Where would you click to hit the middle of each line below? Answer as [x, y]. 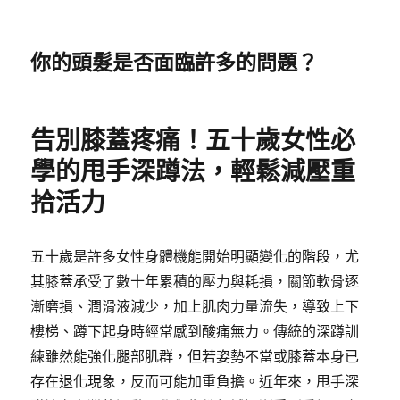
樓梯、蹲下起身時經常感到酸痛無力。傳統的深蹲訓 [195, 331]
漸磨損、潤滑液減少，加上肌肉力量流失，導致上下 [195, 306]
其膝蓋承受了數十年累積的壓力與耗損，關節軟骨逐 [195, 281]
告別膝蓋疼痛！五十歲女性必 [193, 140]
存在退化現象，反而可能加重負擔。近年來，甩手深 [195, 381]
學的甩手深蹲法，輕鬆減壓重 [193, 171]
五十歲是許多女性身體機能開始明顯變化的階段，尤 [195, 256]
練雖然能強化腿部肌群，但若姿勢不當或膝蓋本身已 [195, 356]
